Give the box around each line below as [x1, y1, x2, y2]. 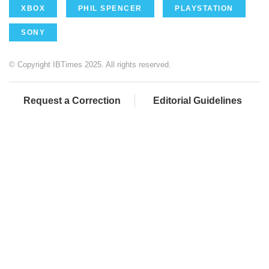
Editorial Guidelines [153, 95, 242, 106]
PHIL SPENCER [77, 4, 142, 13]
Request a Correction [23, 95, 121, 106]
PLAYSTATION [175, 4, 234, 13]
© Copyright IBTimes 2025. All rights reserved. [9, 60, 171, 69]
